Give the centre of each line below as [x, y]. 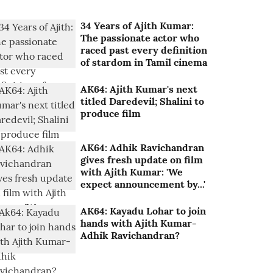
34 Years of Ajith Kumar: [137, 26]
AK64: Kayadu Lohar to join [144, 211]
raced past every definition [144, 50]
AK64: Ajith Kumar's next [139, 89]
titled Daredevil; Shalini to [143, 101]
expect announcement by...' [143, 184]
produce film [111, 113]
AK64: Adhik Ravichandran [143, 148]
